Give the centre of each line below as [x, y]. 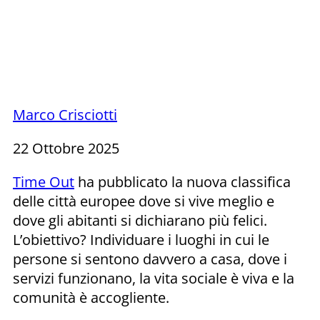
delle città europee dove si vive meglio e [144, 201]
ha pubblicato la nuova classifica [182, 181]
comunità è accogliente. [91, 297]
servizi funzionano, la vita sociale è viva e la [154, 278]
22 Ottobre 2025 [66, 148]
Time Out [44, 181]
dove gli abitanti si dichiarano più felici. [140, 220]
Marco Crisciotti [65, 114]
